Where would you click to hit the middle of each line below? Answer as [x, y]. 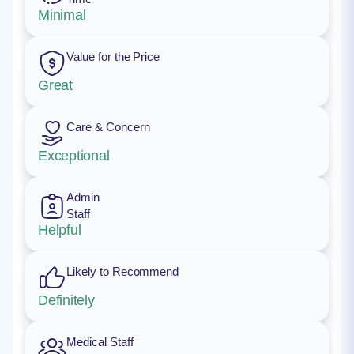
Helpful [60, 230]
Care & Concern [108, 127]
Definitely [66, 300]
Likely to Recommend [123, 271]
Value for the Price [113, 56]
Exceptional [74, 156]
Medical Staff [100, 342]
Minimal [62, 15]
